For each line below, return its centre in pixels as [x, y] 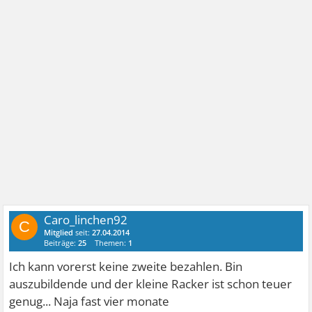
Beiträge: [61, 242]
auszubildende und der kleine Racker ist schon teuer [151, 283]
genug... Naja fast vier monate [89, 301]
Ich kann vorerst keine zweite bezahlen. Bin [126, 266]
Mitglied [59, 232]
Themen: [112, 242]
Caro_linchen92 [86, 219]
